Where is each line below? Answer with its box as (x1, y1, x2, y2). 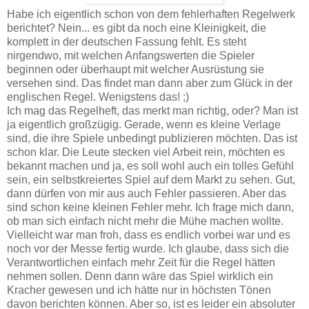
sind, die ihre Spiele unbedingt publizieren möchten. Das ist (7, 132, 297, 144)
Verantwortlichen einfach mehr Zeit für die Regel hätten (7, 256, 275, 268)
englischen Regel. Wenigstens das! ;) (7, 90, 189, 103)
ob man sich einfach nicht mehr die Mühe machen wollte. (7, 215, 283, 227)
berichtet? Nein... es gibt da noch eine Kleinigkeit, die (7, 21, 266, 34)
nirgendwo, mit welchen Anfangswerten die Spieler (7, 49, 255, 61)
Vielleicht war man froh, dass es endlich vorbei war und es (7, 228, 290, 241)
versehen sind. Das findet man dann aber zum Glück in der (7, 77, 292, 89)
